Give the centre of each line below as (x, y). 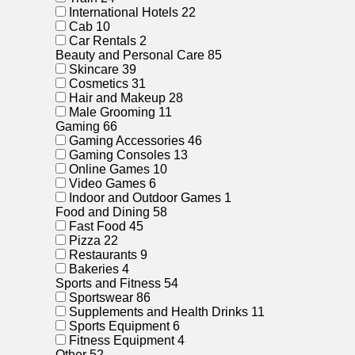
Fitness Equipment (122, 340)
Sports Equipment (119, 326)
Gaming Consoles (120, 155)
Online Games (109, 169)
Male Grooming (112, 112)
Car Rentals (103, 41)
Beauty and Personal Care (132, 55)
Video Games (107, 183)
